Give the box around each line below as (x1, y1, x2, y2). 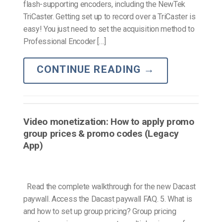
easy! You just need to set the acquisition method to (23, 24, 195, 34)
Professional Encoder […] (23, 36, 106, 46)
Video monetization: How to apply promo (23, 115, 194, 127)
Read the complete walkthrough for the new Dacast (23, 181, 196, 191)
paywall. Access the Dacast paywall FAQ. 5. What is (23, 194, 192, 204)
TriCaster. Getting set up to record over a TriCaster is (23, 11, 196, 21)
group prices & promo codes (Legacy (23, 127, 179, 139)
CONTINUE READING (37, 63, 144, 76)
